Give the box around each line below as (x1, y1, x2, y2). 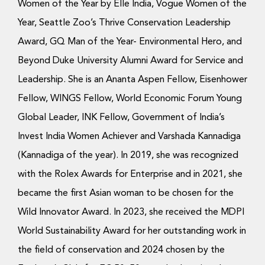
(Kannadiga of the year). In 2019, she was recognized (17, 151, 238, 160)
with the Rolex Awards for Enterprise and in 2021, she (17, 170, 243, 179)
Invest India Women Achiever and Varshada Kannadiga (17, 132, 241, 141)
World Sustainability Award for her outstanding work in (17, 227, 246, 236)
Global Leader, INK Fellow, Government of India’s (17, 113, 225, 122)
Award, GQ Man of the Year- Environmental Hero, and (17, 37, 242, 47)
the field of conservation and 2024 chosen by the (17, 245, 225, 255)
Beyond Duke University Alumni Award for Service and (17, 56, 243, 66)
